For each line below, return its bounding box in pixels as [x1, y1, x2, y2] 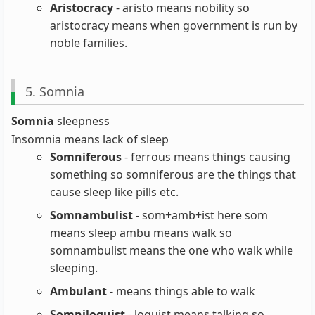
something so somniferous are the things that [50, 166, 296, 182]
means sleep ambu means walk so [50, 224, 232, 240]
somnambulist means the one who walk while [50, 242, 293, 258]
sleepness [57, 112, 110, 129]
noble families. [50, 35, 127, 51]
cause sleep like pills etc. [50, 184, 179, 200]
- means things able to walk [107, 283, 255, 299]
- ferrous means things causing [122, 148, 290, 165]
